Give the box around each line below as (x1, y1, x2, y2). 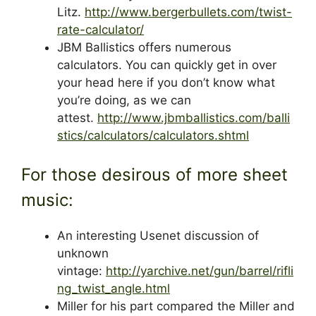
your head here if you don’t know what (57, 75, 275, 90)
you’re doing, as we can (57, 92, 191, 107)
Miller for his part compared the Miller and (57, 299, 295, 314)
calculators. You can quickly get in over (57, 57, 276, 72)
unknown (57, 246, 109, 261)
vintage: (57, 264, 106, 279)
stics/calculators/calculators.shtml (57, 128, 249, 142)
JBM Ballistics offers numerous (57, 39, 231, 54)
